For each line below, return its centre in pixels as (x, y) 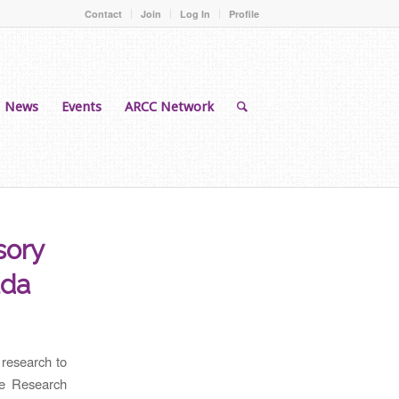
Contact (103, 14)
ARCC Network (169, 107)
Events (81, 107)
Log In (195, 14)
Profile (244, 14)
